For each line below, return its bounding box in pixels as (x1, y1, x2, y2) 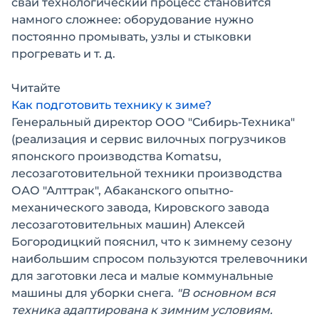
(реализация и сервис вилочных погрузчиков (11, 132, 286, 147)
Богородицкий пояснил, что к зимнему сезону (11, 235, 292, 249)
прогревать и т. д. (11, 47, 115, 61)
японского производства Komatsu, (11, 150, 221, 164)
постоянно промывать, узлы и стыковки (11, 30, 251, 44)
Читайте (11, 81, 61, 95)
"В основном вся (177, 286, 276, 300)
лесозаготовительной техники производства (11, 167, 282, 181)
